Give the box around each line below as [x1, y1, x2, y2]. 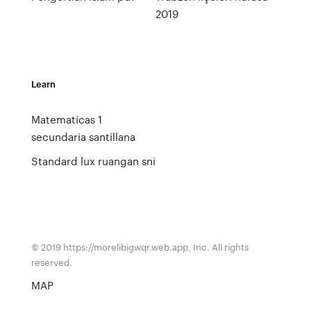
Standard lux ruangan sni [31, 153, 155, 169]
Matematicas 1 [31, 112, 102, 127]
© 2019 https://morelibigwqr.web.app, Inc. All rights [31, 240, 249, 253]
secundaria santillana [31, 129, 135, 144]
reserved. [31, 255, 72, 269]
